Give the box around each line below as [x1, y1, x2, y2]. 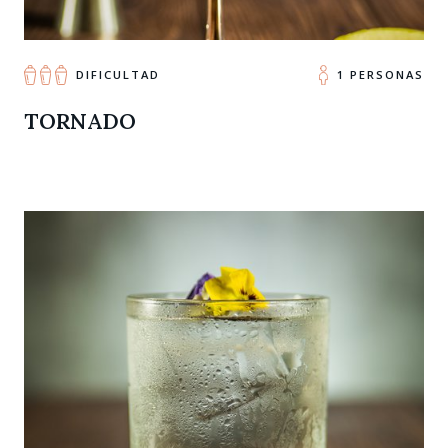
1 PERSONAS [336, 66, 424, 82]
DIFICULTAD [75, 66, 160, 82]
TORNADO [24, 107, 136, 135]
